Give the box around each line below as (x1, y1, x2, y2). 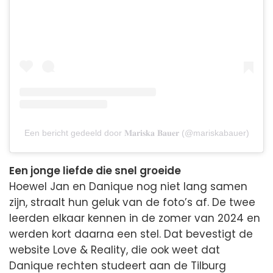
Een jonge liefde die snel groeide (9, 163, 181, 178)
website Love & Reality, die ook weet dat (9, 242, 220, 257)
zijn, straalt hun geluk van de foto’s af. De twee (9, 194, 255, 210)
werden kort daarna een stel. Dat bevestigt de (9, 226, 253, 241)
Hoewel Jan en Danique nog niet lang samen (9, 179, 247, 194)
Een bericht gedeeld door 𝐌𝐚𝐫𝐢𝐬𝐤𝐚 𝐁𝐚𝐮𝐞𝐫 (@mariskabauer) (24, 127, 249, 138)
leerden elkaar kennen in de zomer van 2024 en (9, 210, 260, 225)
